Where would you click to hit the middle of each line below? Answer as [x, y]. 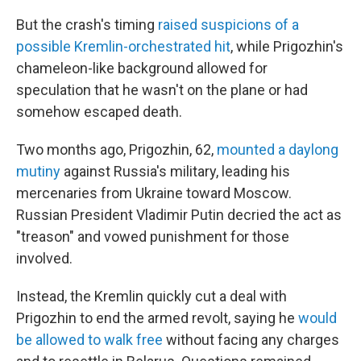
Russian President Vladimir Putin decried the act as [179, 215]
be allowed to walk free [89, 340]
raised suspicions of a [228, 25]
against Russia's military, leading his [175, 171]
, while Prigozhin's [287, 46]
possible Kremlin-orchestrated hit [123, 46]
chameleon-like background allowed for [142, 68]
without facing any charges [251, 340]
